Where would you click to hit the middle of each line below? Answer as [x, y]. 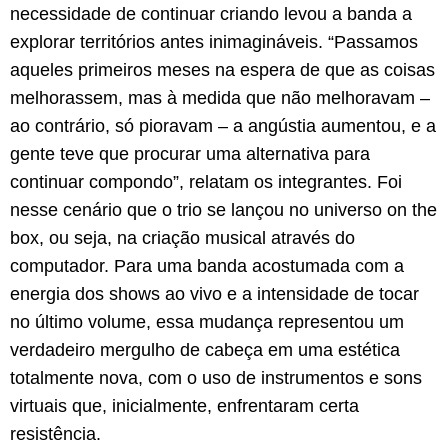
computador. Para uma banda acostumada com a [207, 266]
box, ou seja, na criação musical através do [182, 238]
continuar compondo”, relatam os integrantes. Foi [206, 182]
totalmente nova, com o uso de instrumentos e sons [216, 378]
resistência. [55, 434]
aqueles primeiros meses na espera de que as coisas [222, 70]
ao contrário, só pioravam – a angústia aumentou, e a [223, 126]
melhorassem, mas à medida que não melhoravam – [220, 98]
